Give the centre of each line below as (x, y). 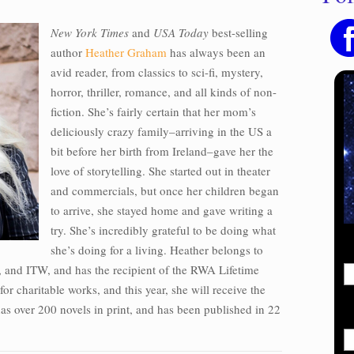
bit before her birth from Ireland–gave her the (162, 151)
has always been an (216, 52)
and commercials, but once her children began (165, 190)
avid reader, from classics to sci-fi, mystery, (157, 72)
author (68, 52)
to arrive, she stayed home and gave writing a (162, 210)
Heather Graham (126, 52)
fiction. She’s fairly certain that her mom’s (153, 111)
